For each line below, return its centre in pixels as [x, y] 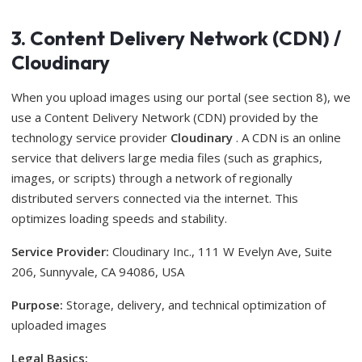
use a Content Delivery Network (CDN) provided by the [165, 117]
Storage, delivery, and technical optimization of [194, 305]
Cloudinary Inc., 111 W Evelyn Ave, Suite [221, 251]
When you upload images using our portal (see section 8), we [181, 97]
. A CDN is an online [287, 137]
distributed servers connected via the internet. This [155, 198]
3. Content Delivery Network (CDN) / [176, 38]
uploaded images [59, 325]
